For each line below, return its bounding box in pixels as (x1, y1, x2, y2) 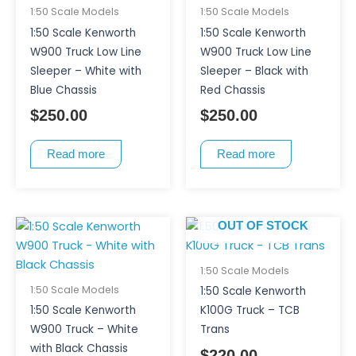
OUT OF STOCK (218, 219, 308, 233)
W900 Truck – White (29, 321, 138, 337)
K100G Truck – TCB (199, 302, 300, 318)
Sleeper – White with (29, 63, 141, 79)
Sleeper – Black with (199, 63, 308, 79)
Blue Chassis (29, 82, 97, 98)
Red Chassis (199, 82, 265, 98)
